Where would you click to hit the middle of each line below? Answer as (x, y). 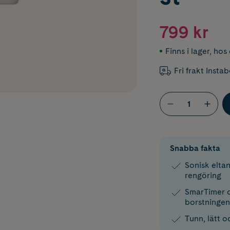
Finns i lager (187, 51)
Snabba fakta (195, 148)
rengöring (203, 175)
